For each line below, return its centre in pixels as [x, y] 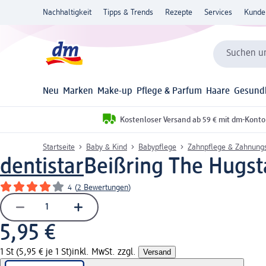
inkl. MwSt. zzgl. [105, 252]
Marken [78, 92]
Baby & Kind [107, 147]
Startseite [59, 147]
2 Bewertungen [103, 187]
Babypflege [157, 147]
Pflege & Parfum [170, 92]
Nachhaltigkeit [67, 12]
